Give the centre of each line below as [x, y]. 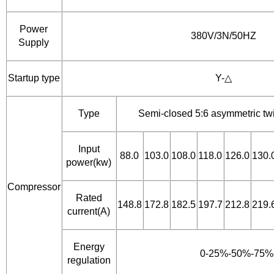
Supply [34, 43]
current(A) [89, 212]
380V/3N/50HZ [223, 36]
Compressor [34, 187]
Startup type [34, 78]
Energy [89, 247]
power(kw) [89, 163]
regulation [89, 261]
